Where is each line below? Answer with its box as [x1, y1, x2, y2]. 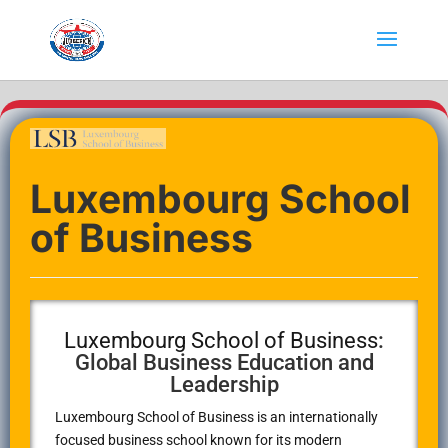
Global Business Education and [74, 350, 374, 376]
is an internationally [254, 409, 378, 426]
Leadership [169, 372, 279, 398]
